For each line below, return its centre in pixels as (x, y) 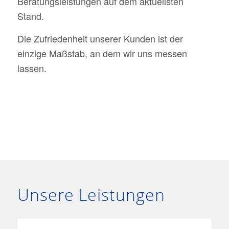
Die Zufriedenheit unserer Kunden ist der (100, 39)
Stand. (30, 16)
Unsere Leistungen (91, 195)
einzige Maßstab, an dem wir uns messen (102, 53)
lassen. (32, 68)
